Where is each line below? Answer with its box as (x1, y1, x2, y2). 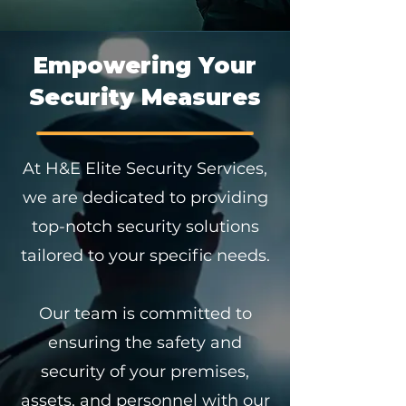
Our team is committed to (38, 304, 252, 324)
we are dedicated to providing (22, 188, 268, 208)
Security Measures (29, 83, 261, 111)
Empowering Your (34, 52, 256, 79)
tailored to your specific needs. (20, 246, 270, 266)
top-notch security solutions (31, 217, 259, 237)
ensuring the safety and (48, 333, 242, 353)
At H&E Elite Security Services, (23, 159, 267, 179)
